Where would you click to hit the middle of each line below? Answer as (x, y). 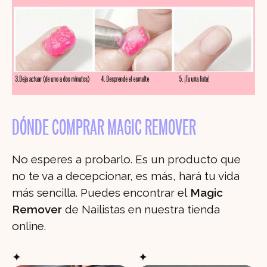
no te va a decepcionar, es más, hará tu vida (126, 176)
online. (29, 226)
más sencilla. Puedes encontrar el (100, 193)
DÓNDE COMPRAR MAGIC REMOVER (104, 129)
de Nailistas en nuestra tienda (141, 209)
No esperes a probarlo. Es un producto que (126, 159)
